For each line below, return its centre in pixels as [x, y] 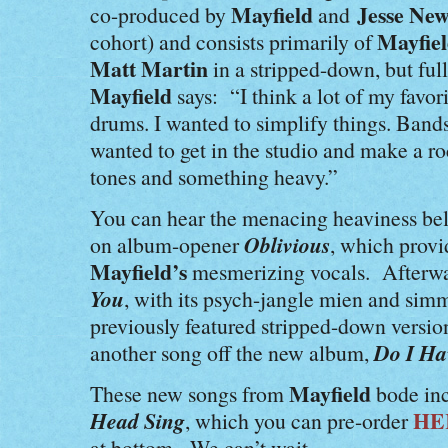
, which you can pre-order [299, 420]
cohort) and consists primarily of [233, 41]
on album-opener [167, 244]
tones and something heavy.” [214, 176]
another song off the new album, [232, 352]
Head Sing [137, 420]
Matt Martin [151, 68]
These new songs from [189, 393]
